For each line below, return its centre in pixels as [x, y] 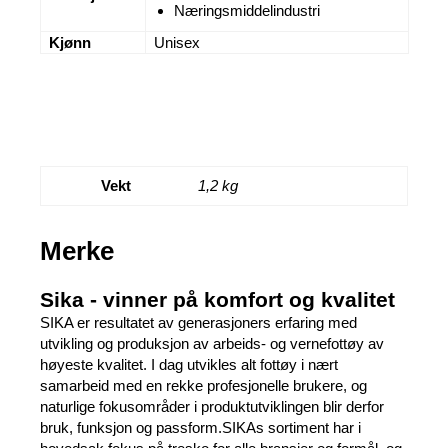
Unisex [177, 42]
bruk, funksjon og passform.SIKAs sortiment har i [200, 427]
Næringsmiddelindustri [247, 10]
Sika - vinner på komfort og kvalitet [217, 299]
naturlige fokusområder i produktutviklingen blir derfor [212, 406]
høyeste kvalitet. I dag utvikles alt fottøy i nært [189, 364]
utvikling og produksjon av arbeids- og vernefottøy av [212, 343]
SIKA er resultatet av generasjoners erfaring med [198, 322]
